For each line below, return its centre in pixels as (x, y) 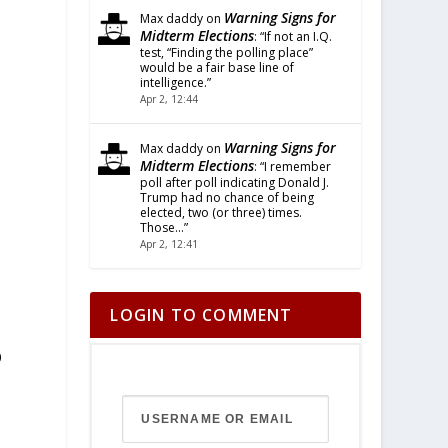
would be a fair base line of (217, 67)
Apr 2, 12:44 (169, 99)
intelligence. (174, 82)
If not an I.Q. (298, 36)
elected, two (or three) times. (221, 212)
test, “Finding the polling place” (227, 52)
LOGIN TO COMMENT (201, 315)
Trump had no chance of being (227, 197)
